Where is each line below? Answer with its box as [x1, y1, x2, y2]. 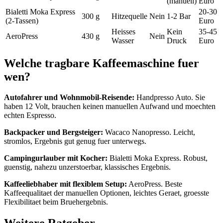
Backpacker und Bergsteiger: [4, 128, 103, 137]
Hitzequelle [111, 11, 147, 20]
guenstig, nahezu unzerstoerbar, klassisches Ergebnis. [4, 163, 171, 172]
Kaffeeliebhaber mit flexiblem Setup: [4, 180, 127, 189]
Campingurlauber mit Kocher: [4, 154, 108, 163]
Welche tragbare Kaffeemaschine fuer [4, 56, 199, 70]
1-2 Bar [167, 11, 191, 20]
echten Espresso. [4, 111, 56, 120]
